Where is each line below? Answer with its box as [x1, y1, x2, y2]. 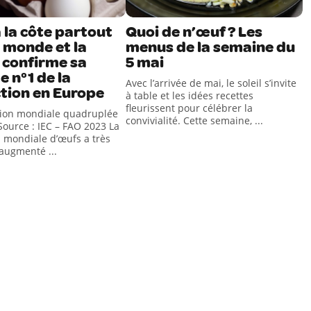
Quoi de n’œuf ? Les [126, 22, 263, 42]
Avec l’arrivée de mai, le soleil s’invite [126, 76, 297, 90]
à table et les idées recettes [126, 89, 254, 102]
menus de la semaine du [126, 37, 296, 57]
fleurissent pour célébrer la [126, 101, 253, 115]
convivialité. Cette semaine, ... [126, 114, 264, 127]
